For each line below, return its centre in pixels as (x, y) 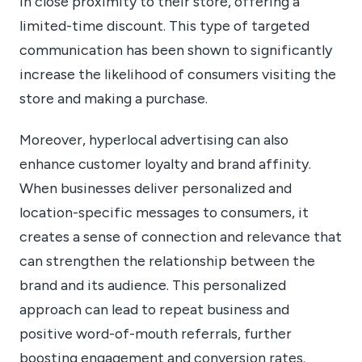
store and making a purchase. (114, 99)
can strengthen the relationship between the (167, 260)
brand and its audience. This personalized (153, 284)
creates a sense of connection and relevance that (181, 236)
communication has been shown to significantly (176, 50)
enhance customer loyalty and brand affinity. (165, 163)
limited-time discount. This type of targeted (164, 26)
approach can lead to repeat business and (154, 309)
